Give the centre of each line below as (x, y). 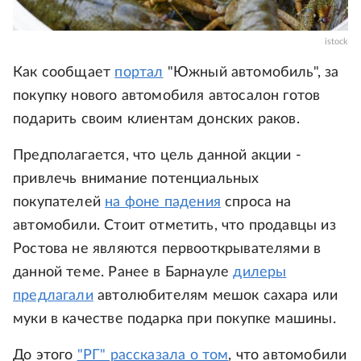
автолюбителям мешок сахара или (216, 296)
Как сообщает (64, 73)
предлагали (53, 296)
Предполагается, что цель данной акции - (158, 156)
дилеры (260, 273)
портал (139, 73)
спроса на (256, 203)
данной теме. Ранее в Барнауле (123, 273)
